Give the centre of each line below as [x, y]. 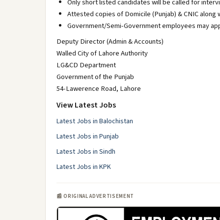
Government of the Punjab [95, 77]
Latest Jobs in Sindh [86, 152]
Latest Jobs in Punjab [88, 137]
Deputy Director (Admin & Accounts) [110, 41]
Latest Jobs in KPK [84, 167]
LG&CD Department [86, 65]
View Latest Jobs [86, 105]
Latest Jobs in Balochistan [95, 121]
